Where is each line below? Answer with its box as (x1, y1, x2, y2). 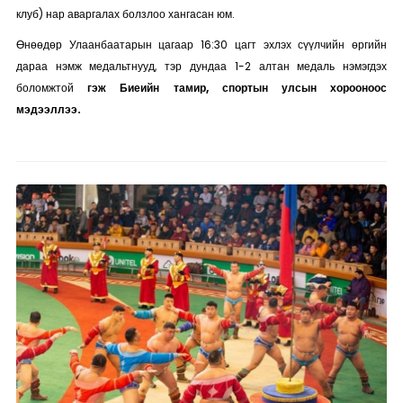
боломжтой (15, 80, 88, 95)
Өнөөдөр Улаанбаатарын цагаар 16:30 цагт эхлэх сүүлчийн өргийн (15, 37, 388, 52)
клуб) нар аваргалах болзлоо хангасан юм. (15, 6, 235, 22)
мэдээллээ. (15, 102, 86, 117)
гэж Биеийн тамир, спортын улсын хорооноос (87, 80, 388, 95)
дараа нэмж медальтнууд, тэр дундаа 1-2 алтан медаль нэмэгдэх (15, 58, 388, 74)
